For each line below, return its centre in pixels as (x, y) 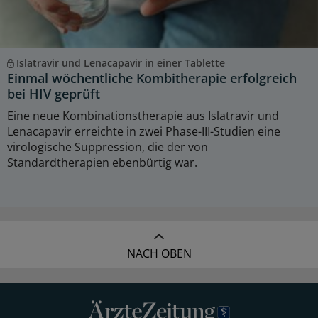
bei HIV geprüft (54, 94)
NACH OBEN (159, 254)
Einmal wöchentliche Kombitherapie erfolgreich (152, 78)
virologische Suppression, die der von (108, 147)
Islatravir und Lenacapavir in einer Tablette (120, 63)
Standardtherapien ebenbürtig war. (102, 163)
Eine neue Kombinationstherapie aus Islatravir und (143, 116)
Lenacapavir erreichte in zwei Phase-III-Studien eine (144, 132)
